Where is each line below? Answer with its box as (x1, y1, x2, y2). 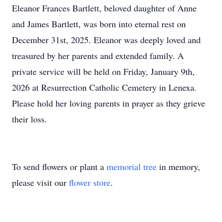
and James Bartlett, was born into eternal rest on (12, 18, 186, 30)
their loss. (12, 113, 47, 125)
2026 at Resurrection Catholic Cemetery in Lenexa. (12, 81, 197, 93)
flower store (69, 176, 111, 188)
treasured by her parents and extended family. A (12, 50, 184, 61)
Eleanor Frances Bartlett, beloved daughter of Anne (12, 2, 197, 14)
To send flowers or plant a (12, 161, 107, 172)
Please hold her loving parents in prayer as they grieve (12, 97, 205, 109)
